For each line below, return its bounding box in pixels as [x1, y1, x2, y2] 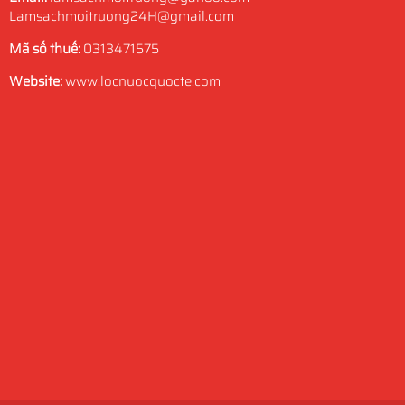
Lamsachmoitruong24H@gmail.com [9, 5, 234, 28]
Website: [9, 71, 62, 93]
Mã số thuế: [9, 38, 83, 61]
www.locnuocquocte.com [62, 71, 221, 93]
